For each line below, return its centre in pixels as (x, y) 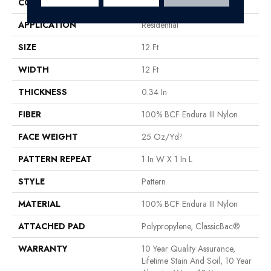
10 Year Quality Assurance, (188, 249)
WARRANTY (43, 249)
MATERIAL (39, 204)
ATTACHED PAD (52, 227)
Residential (160, 25)
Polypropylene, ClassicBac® (191, 227)
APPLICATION (47, 25)
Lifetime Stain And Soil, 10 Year (197, 261)
